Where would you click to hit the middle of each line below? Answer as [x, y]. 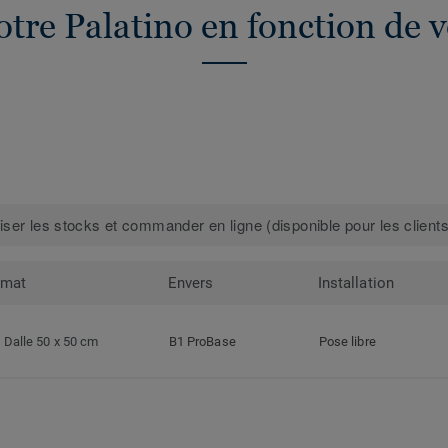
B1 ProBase [202, 342]
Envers [191, 283]
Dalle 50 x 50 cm [51, 342]
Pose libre [347, 342]
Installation [356, 283]
